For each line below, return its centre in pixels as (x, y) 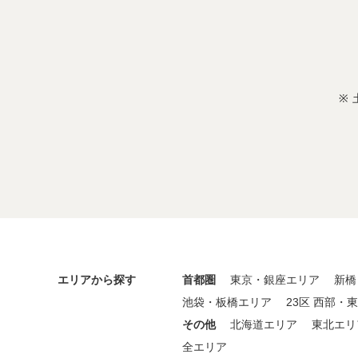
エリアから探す (97, 279)
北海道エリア (264, 324)
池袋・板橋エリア (227, 302)
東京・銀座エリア (275, 279)
